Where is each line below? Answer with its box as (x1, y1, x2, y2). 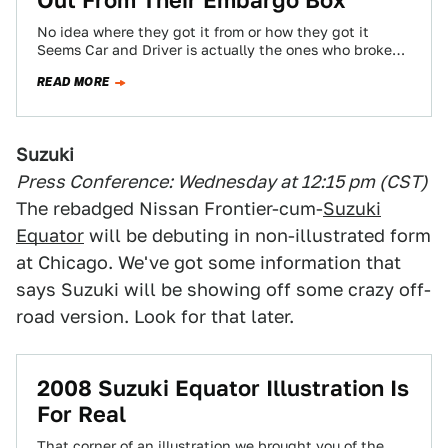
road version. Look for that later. (16, 306, 294, 327)
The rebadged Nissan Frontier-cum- (16, 198, 323, 219)
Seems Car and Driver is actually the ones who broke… (37, 42, 405, 58)
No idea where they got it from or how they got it (37, 24, 369, 40)
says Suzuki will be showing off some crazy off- (16, 279, 431, 300)
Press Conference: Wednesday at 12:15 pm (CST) (16, 171, 428, 192)
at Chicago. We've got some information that (16, 252, 401, 273)
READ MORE (37, 73, 110, 91)
